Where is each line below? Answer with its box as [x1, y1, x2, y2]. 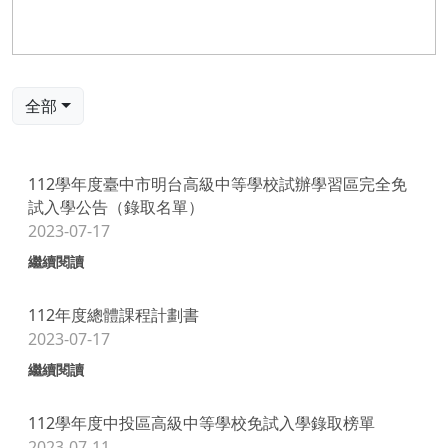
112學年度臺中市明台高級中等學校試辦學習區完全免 [28, 173, 407, 195]
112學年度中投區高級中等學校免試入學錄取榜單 [28, 412, 375, 434]
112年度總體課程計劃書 [28, 304, 199, 326]
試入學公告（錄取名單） [28, 196, 204, 218]
